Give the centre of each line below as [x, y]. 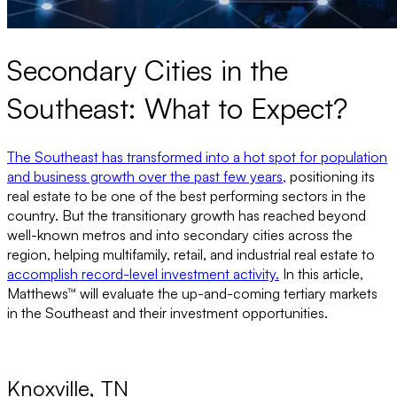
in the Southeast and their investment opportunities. [167, 312]
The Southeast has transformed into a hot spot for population [197, 156]
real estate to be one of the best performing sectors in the [187, 195]
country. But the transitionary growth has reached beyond [187, 215]
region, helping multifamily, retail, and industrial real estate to [191, 254]
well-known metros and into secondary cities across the [180, 234]
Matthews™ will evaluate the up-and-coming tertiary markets [192, 293]
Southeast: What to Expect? [177, 109]
